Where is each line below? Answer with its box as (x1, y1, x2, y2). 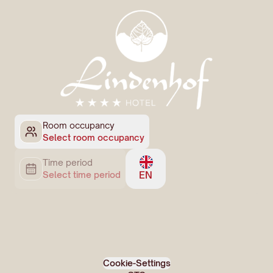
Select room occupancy (43, 132, 144, 143)
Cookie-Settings (102, 258, 171, 269)
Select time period (43, 169, 121, 180)
